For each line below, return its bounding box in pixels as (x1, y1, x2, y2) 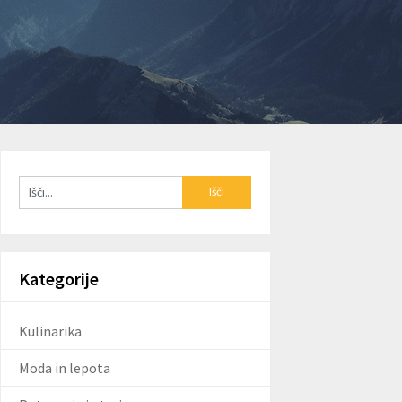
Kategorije (19, 267, 99, 290)
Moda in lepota (19, 358, 110, 377)
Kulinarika (19, 321, 82, 340)
